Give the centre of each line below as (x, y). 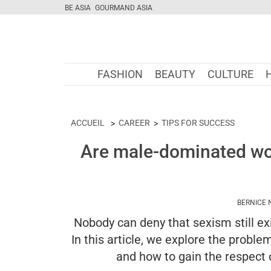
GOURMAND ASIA (124, 8)
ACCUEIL (88, 123)
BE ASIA (78, 8)
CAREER (134, 123)
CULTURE (230, 74)
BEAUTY (175, 74)
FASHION (120, 74)
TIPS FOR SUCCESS (198, 123)
